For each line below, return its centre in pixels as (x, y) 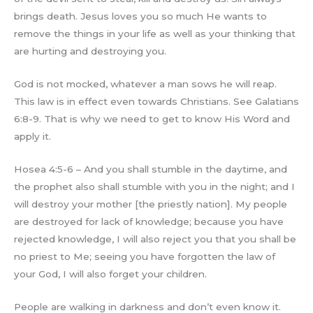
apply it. (32, 137)
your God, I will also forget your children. (110, 274)
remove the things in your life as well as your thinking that (155, 34)
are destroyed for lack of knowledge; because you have (149, 222)
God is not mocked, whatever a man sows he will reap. (145, 84)
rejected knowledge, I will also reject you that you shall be (155, 239)
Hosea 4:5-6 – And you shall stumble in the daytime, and (151, 169)
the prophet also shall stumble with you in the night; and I (154, 187)
